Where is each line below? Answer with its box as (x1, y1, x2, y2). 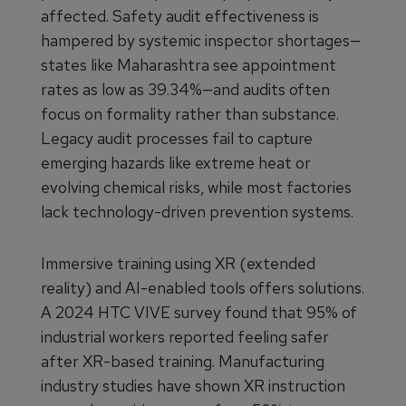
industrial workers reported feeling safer (41, 326, 329, 347)
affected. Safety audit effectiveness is (41, 5, 319, 26)
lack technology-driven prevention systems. (41, 201, 353, 222)
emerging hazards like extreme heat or (41, 152, 311, 173)
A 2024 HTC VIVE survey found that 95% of (41, 302, 357, 323)
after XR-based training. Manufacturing (41, 351, 324, 372)
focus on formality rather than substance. (41, 103, 339, 124)
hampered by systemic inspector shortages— (41, 30, 361, 51)
